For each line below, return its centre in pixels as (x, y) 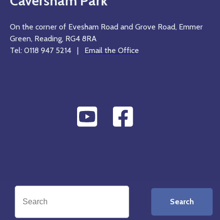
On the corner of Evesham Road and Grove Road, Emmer (106, 27)
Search (182, 201)
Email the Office (112, 50)
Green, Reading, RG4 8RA (53, 38)
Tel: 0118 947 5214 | (47, 50)
